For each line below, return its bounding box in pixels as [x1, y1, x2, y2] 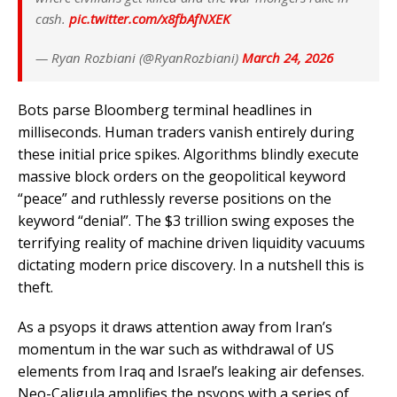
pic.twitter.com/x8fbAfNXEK [69, 9, 230, 27]
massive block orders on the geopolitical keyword [18, 166, 346, 186]
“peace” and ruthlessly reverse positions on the [18, 188, 331, 208]
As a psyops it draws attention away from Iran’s [18, 316, 332, 337]
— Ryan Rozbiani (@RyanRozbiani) [35, 48, 242, 66]
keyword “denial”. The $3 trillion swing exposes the [18, 210, 354, 230]
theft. [18, 276, 53, 297]
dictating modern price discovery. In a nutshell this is [18, 254, 364, 275]
